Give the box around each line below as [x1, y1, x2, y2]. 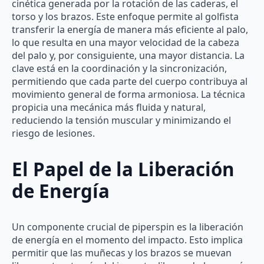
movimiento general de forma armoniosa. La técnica [12, 88, 245, 101]
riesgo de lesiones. [12, 127, 95, 140]
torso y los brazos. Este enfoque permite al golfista [12, 10, 239, 24]
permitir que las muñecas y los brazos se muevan [12, 246, 232, 259]
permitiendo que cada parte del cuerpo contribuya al [12, 75, 247, 88]
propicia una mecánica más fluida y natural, [12, 101, 206, 114]
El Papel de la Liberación [12, 156, 235, 181]
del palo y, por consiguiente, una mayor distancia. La [12, 49, 245, 62]
